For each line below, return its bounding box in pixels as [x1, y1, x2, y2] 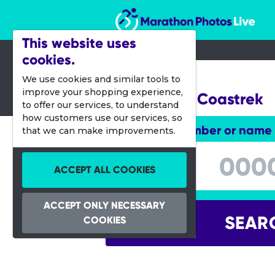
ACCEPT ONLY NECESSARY [44, 199, 165, 211]
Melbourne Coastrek [115, 90, 263, 109]
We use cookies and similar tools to [22, 74, 180, 85]
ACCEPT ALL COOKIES [53, 164, 155, 176]
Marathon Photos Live [114, 5, 225, 17]
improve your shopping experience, [22, 87, 183, 98]
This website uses [22, 34, 136, 52]
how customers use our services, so [22, 112, 182, 123]
